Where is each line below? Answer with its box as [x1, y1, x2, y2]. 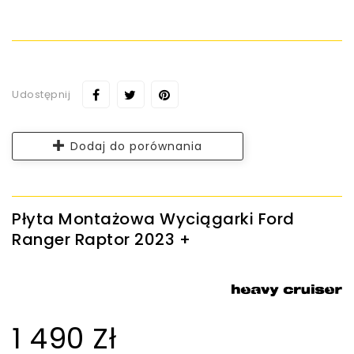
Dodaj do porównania [70, 137, 202, 154]
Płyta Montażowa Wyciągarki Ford [12, 207, 295, 230]
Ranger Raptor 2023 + [12, 228, 190, 250]
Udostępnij [12, 86, 70, 102]
